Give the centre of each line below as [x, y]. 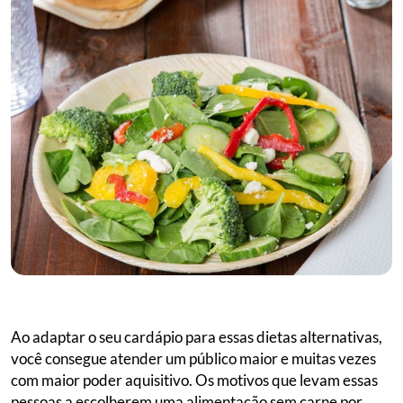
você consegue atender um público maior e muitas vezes [193, 359]
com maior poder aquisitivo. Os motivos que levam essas [194, 381]
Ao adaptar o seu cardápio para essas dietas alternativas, [197, 337]
